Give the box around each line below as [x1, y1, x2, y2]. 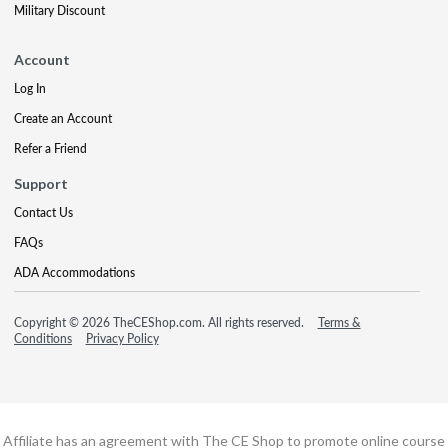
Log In [14, 79, 46, 97]
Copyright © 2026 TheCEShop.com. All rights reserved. [14, 313, 307, 331]
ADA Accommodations [14, 263, 135, 281]
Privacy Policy [85, 329, 159, 347]
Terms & [317, 313, 361, 331]
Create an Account [14, 109, 112, 127]
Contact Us [14, 203, 73, 221]
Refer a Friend [14, 139, 87, 157]
